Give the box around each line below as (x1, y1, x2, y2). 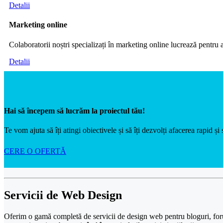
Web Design (61, 189, 122, 202)
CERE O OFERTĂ (4, 147, 66, 156)
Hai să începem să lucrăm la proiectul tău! (4, 106, 145, 115)
